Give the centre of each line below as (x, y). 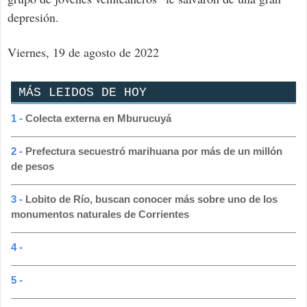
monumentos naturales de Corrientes (100, 214)
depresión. (33, 17)
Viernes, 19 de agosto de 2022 (83, 52)
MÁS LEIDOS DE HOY (79, 93)
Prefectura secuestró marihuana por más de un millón (154, 151)
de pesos (33, 167)
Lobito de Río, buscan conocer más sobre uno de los (151, 199)
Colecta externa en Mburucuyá (98, 119)
